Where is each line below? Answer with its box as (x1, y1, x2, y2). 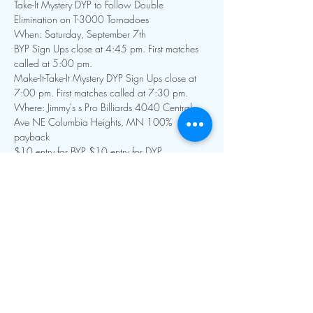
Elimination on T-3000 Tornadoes (14, 13, 149, 26)
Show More (14, 167, 63, 180)
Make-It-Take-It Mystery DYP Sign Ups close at (14, 71, 199, 85)
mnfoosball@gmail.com (80, 289, 191, 303)
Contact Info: (14, 289, 80, 303)
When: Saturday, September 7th (14, 27, 149, 41)
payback (14, 130, 50, 143)
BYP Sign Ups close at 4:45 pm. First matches (14, 42, 201, 55)
